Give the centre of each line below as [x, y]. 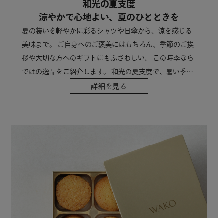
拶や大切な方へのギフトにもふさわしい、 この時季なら [108, 58]
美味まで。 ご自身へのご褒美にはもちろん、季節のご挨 [108, 45]
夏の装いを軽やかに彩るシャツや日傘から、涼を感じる [107, 31]
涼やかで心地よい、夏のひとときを [109, 17]
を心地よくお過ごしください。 [69, 85]
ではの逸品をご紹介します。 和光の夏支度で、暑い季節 [107, 72]
